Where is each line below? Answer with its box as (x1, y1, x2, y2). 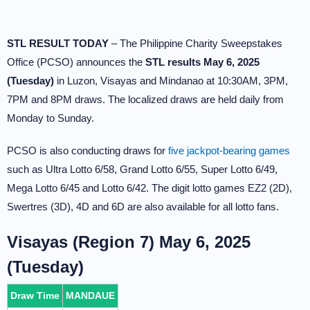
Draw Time (10, 290, 60, 301)
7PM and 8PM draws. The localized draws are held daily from (7, 93, 284, 105)
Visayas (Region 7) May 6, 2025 (7, 232, 250, 251)
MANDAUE (66, 290, 115, 301)
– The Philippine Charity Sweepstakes (109, 37, 282, 49)
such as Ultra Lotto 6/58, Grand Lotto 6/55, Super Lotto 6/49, (7, 163, 277, 175)
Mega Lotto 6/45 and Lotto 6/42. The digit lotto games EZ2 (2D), (7, 182, 292, 194)
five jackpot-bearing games (168, 145, 290, 156)
